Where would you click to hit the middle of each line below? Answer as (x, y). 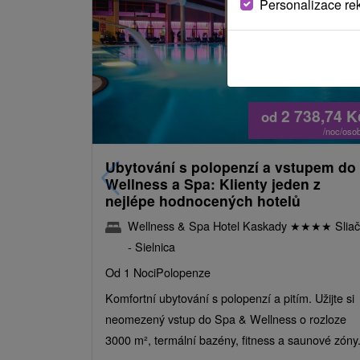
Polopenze (183, 272)
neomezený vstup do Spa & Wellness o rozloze (226, 318)
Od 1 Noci (131, 272)
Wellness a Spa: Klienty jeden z (213, 183)
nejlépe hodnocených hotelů (203, 200)
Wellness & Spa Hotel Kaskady (209, 225)
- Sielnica (151, 246)
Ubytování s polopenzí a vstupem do (231, 166)
